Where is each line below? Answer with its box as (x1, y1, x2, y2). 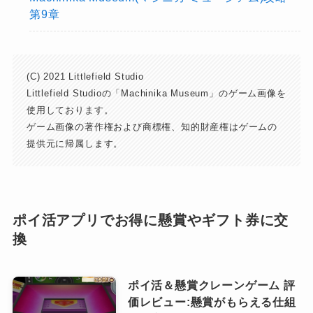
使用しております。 (27, 104, 114, 115)
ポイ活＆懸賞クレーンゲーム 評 (127, 278, 296, 291)
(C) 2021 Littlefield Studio (27, 71, 144, 82)
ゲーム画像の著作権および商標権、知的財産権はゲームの (27, 121, 278, 132)
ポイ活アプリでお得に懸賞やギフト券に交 (12, 212, 289, 228)
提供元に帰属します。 (27, 138, 124, 149)
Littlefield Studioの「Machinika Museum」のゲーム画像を (27, 87, 286, 99)
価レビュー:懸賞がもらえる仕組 (127, 295, 296, 308)
